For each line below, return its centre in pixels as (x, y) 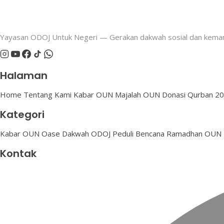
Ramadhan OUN (194, 133)
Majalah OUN (137, 94)
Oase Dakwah (65, 133)
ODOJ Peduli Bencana (128, 133)
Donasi (174, 94)
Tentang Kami (47, 94)
